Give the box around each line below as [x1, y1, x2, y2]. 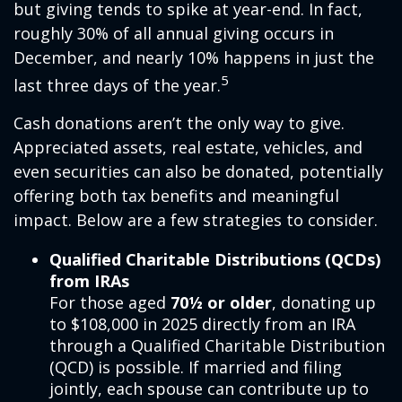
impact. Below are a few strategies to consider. [13, 209, 378, 232]
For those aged [49, 292, 170, 314]
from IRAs [49, 270, 129, 293]
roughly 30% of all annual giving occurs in [13, 22, 334, 45]
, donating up [272, 292, 376, 314]
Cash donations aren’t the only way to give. [13, 112, 345, 135]
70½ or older [170, 292, 272, 314]
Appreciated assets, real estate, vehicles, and [13, 136, 363, 159]
